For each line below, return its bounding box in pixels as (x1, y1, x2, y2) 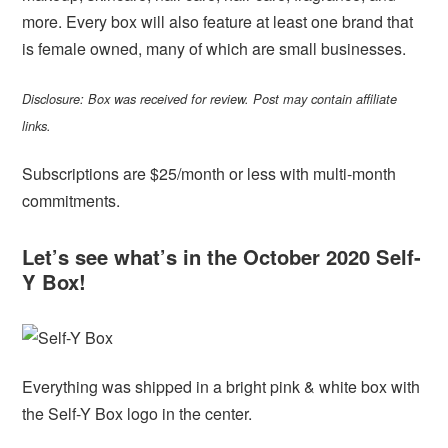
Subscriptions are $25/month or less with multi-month (22, 161, 397, 185)
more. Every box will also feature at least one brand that (22, 10, 414, 34)
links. (22, 117, 52, 136)
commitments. (22, 188, 121, 212)
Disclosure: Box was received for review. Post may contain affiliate (22, 90, 398, 109)
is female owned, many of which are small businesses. (22, 37, 407, 61)
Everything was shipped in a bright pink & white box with (22, 374, 421, 398)
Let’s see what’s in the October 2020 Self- (22, 242, 422, 272)
